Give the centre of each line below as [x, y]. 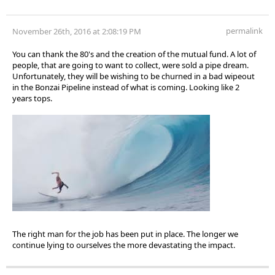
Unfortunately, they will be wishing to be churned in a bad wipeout [134, 76]
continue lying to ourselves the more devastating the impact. [124, 245]
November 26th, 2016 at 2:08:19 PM [77, 31]
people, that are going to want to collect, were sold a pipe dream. [130, 65]
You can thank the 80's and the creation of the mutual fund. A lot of [134, 54]
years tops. [32, 98]
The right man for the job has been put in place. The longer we [125, 234]
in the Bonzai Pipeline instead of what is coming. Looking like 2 [126, 87]
